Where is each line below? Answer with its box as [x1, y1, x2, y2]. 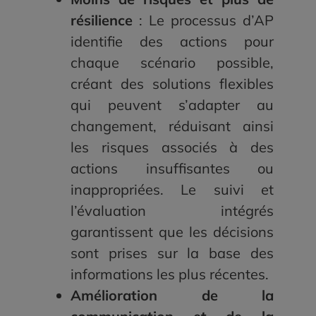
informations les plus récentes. [70, 265, 269, 284]
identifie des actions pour [70, 32, 274, 51]
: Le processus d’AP [139, 11, 274, 30]
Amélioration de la [70, 286, 274, 305]
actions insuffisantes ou [70, 159, 274, 178]
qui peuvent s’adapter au [70, 96, 274, 114]
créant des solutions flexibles [70, 75, 274, 93]
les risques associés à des [70, 138, 274, 157]
